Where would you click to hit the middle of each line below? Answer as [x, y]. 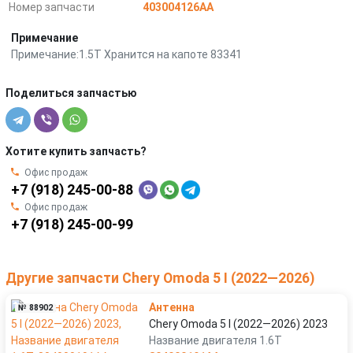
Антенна [172, 307]
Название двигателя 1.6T [216, 340]
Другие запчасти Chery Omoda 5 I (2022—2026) [160, 278]
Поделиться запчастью [71, 93]
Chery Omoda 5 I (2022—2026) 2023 [238, 323]
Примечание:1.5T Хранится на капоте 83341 [126, 54]
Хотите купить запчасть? [76, 151]
